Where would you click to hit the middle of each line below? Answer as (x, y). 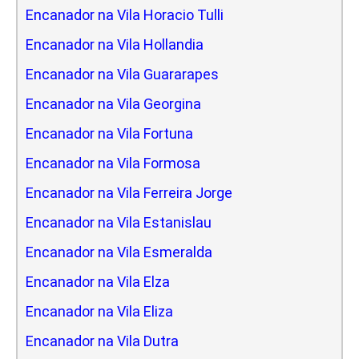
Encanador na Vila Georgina (113, 103)
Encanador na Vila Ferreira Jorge (129, 192)
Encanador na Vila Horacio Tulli (125, 14)
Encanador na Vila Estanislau (119, 222)
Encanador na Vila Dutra (102, 341)
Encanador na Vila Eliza (99, 311)
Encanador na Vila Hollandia (115, 44)
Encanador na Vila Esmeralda (119, 252)
